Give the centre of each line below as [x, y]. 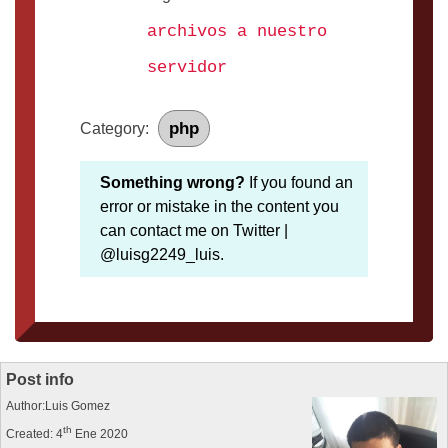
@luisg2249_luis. [162, 254]
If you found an [299, 182]
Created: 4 [34, 433]
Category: [116, 128]
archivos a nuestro [237, 31]
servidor [187, 67]
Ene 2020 [100, 433]
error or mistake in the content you [219, 206]
